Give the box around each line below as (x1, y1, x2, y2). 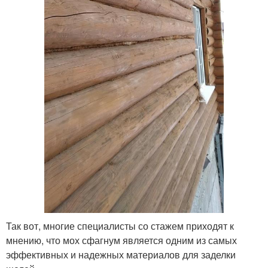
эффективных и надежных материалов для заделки (6, 248, 236, 262)
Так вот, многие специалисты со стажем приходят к (6, 219, 234, 233)
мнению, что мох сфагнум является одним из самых (6, 233, 237, 248)
